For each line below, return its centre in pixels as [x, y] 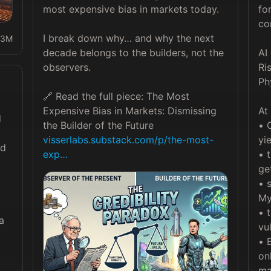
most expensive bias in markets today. [131, 9]
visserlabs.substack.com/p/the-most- [128, 140]
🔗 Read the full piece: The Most [116, 96]
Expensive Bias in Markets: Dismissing [129, 111]
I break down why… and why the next [128, 38]
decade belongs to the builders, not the [133, 53]
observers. [67, 67]
